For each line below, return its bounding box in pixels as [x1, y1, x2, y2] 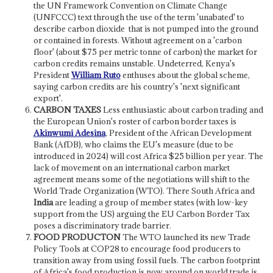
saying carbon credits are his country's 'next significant [33, 80, 240, 92]
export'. [33, 92, 63, 104]
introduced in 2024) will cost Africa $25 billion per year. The [33, 150, 263, 161]
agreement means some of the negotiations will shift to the [33, 173, 250, 185]
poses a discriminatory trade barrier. [33, 219, 171, 231]
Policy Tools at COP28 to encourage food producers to [33, 243, 241, 254]
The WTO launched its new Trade [120, 231, 250, 243]
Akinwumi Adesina [33, 127, 105, 138]
